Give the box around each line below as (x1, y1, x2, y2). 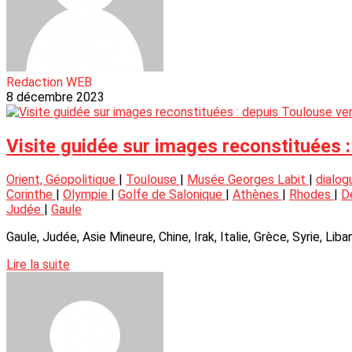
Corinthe (6, 187, 56, 203)
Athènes (233, 187, 282, 203)
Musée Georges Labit (187, 172, 309, 188)
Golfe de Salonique (118, 187, 225, 203)
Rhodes (289, 187, 334, 203)
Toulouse (126, 172, 180, 188)
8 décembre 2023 (6, 89, 104, 104)
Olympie (63, 187, 111, 203)
